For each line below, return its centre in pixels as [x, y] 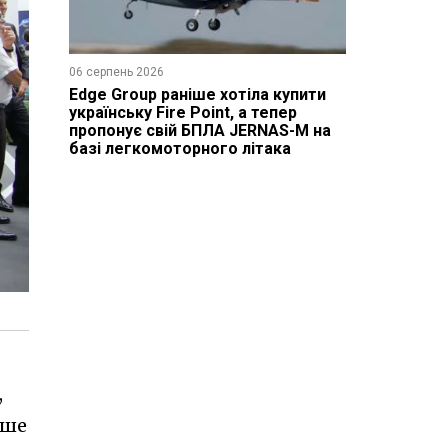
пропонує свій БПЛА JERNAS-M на [199, 130]
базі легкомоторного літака [179, 148]
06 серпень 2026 [116, 71]
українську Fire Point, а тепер [182, 112]
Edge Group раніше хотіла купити [197, 94]
